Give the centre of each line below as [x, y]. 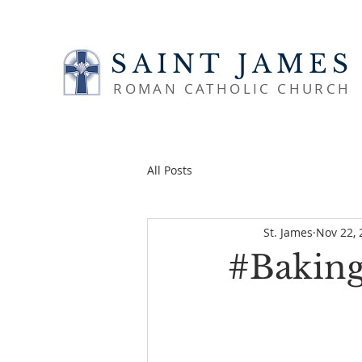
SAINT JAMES [232, 64]
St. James [288, 232]
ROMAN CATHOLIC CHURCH [232, 88]
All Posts [170, 170]
